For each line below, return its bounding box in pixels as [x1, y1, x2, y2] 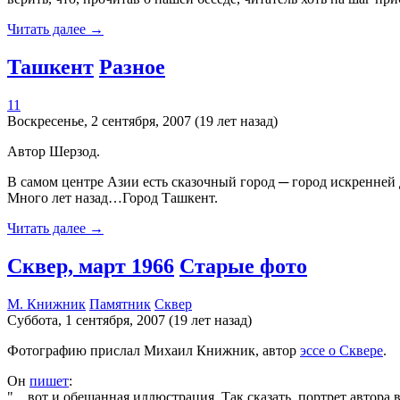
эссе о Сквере [300, 343, 383, 359]
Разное [99, 55, 165, 79]
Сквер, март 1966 [7, 254, 174, 279]
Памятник [89, 296, 151, 312]
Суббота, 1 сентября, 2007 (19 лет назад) [7, 312, 252, 329]
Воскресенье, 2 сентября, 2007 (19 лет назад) [7, 113, 278, 129]
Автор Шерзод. [7, 144, 100, 160]
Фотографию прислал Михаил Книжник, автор [7, 343, 300, 359]
